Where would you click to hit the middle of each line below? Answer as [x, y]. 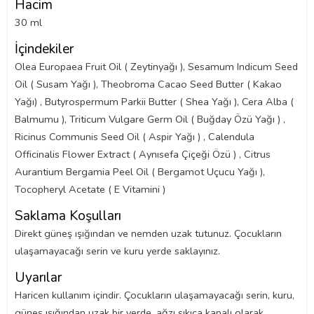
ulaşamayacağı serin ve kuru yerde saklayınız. [117, 251]
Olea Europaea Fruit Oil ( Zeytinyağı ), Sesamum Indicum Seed [156, 67]
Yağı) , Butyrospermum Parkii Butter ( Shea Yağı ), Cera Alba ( [154, 102]
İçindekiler [44, 49]
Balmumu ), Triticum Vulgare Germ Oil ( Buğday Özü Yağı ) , [150, 119]
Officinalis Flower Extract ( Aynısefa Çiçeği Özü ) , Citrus [143, 154]
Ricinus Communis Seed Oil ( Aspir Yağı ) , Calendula [135, 137]
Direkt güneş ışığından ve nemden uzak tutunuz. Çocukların [148, 233]
